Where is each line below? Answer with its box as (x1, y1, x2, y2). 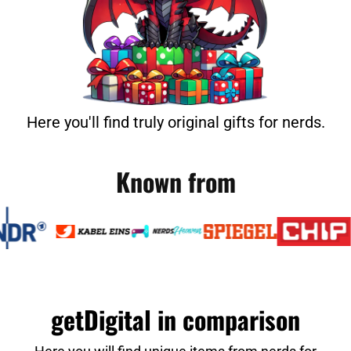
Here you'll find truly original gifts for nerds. (26, 113, 325, 132)
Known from (115, 163, 236, 201)
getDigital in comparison (51, 301, 300, 338)
